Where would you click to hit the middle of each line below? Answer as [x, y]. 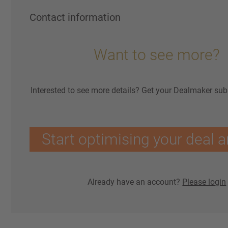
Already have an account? [135, 182]
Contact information [75, 17]
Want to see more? [157, 55]
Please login [204, 182]
